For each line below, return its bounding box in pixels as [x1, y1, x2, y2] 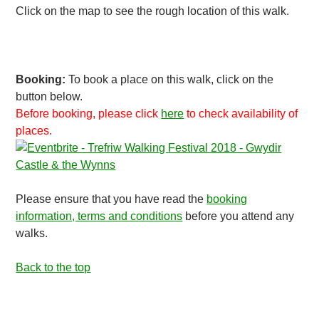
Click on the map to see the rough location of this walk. [16, 5, 290, 17]
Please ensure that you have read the [16, 193, 207, 205]
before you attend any [182, 210, 295, 222]
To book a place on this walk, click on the [66, 73, 274, 85]
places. [16, 125, 53, 137]
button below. [16, 90, 83, 103]
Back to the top [16, 261, 91, 273]
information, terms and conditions [16, 210, 183, 222]
